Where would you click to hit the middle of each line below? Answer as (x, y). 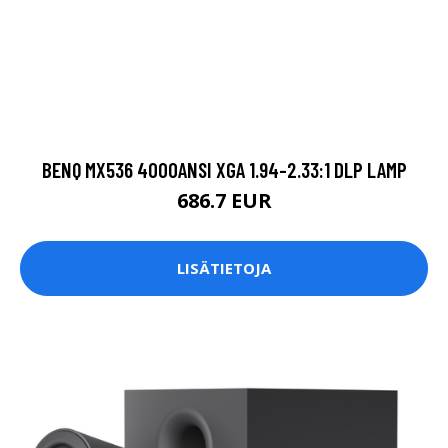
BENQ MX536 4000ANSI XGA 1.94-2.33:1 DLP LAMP (224, 169)
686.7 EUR (224, 200)
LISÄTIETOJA (224, 268)
